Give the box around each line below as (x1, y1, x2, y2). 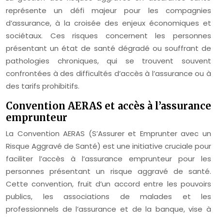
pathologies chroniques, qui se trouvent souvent (6, 56, 211, 66)
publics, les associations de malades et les (6, 191, 211, 201)
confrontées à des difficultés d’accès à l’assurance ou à (6, 68, 211, 78)
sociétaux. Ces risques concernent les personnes (6, 31, 211, 41)
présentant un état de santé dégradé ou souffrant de (6, 43, 211, 53)
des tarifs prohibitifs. (6, 81, 79, 91)
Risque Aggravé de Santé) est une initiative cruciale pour (6, 141, 211, 151)
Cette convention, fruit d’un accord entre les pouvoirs (6, 179, 211, 189)
